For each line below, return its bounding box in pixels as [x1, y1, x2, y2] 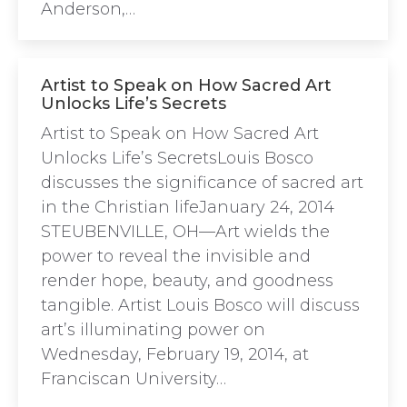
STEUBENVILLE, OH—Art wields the [41, 222, 330, 242]
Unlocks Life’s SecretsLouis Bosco [41, 148, 313, 168]
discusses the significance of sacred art [41, 173, 363, 193]
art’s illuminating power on [41, 320, 265, 340]
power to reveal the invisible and [41, 246, 311, 266]
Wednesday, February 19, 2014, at [41, 344, 309, 364]
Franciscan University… [41, 369, 226, 389]
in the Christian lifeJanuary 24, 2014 [41, 197, 334, 217]
